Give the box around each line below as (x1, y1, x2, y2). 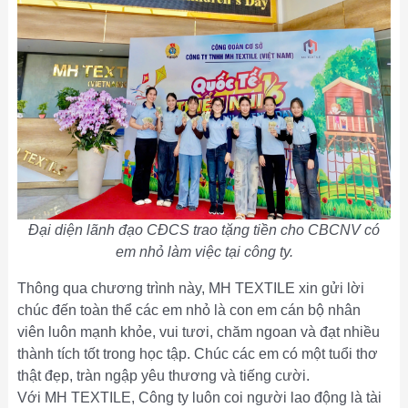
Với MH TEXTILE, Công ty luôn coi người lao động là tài (16, 390, 382, 406)
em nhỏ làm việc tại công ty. (115, 244, 293, 260)
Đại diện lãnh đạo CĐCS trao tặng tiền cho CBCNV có (28, 222, 380, 239)
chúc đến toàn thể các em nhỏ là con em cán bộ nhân (16, 302, 361, 319)
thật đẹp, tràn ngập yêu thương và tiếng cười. (16, 368, 310, 384)
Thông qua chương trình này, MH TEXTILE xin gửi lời (16, 280, 364, 297)
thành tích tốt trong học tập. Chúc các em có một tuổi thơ (16, 346, 378, 362)
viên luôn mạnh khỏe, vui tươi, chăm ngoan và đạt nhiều (16, 324, 380, 341)
